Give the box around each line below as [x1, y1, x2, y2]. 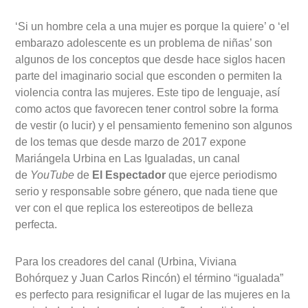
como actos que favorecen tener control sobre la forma [15, 103, 279, 115]
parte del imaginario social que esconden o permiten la [15, 70, 283, 82]
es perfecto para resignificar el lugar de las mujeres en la [15, 289, 291, 301]
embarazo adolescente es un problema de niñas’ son [15, 37, 273, 49]
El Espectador [92, 169, 166, 181]
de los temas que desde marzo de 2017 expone [15, 136, 247, 148]
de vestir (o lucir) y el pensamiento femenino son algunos [15, 120, 293, 132]
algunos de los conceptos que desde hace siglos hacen [15, 54, 286, 66]
